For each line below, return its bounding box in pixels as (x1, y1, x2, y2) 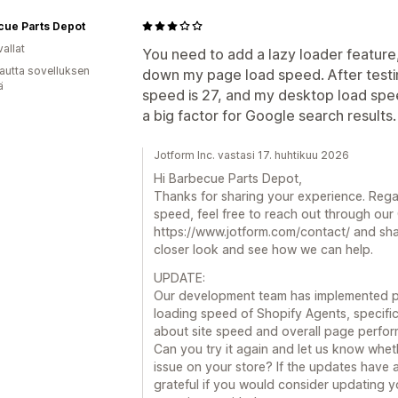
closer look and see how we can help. (154, 241, 373, 257)
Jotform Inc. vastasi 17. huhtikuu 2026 (154, 147, 349, 162)
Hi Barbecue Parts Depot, (154, 170, 302, 186)
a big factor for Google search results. (142, 106, 396, 124)
